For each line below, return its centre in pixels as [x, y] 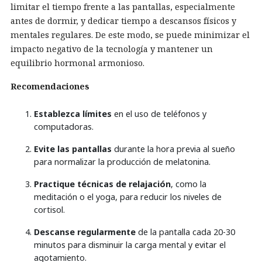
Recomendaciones [50, 86]
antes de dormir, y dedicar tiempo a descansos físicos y [123, 21]
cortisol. [49, 210]
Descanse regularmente [85, 232]
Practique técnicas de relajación [102, 184]
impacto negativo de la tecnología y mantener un [112, 49]
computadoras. [64, 127]
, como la [189, 184]
